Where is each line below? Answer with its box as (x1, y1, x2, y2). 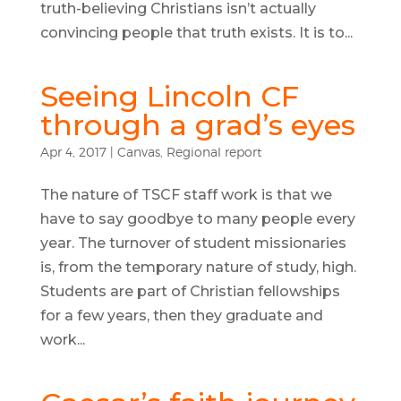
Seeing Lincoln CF (39, 79, 299, 114)
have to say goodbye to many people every (39, 210, 355, 227)
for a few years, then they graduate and (39, 307, 323, 324)
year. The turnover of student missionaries (39, 235, 346, 252)
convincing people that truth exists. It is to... (39, 24, 353, 41)
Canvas (116, 144, 160, 159)
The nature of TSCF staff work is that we (39, 186, 332, 203)
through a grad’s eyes (39, 107, 355, 142)
